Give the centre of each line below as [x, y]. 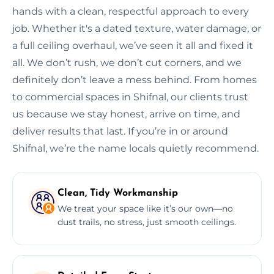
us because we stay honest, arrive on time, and [126, 114]
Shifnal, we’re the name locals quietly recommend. [135, 148]
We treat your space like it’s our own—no [145, 208]
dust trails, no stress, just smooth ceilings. [147, 222]
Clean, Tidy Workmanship [118, 193]
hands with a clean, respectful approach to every [131, 11]
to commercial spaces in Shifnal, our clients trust [130, 97]
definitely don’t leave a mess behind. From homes [135, 80]
